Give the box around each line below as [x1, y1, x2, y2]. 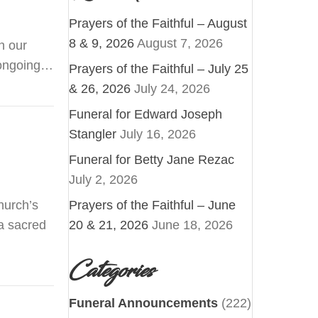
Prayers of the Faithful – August [69, 16, 248, 31]
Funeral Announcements [69, 295, 219, 310]
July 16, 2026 [120, 126, 197, 141]
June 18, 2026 [152, 217, 234, 232]
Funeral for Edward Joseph [69, 106, 223, 121]
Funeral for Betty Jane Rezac [69, 152, 235, 167]
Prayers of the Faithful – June [69, 197, 236, 212]
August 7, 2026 [137, 35, 224, 50]
